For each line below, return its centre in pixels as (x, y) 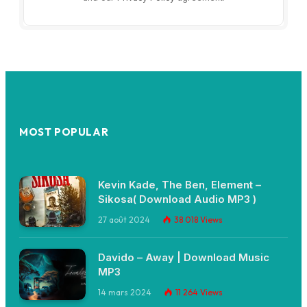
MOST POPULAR (64, 132)
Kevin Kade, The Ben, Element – (180, 184)
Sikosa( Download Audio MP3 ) (177, 199)
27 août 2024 (124, 219)
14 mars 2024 (125, 293)
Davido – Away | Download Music (184, 258)
